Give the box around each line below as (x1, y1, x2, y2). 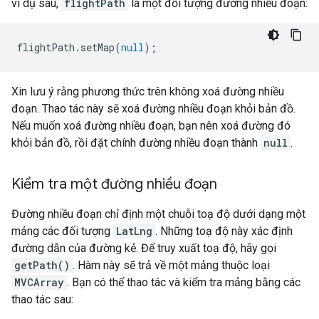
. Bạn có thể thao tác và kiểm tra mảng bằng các (67, 276, 300, 290)
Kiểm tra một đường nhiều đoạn (11, 175, 217, 194)
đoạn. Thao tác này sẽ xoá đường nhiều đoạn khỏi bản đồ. (11, 102, 296, 116)
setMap (80, 41, 115, 55)
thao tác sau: (11, 293, 73, 307)
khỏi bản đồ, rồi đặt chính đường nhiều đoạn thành (11, 136, 261, 150)
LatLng (116, 224, 152, 239)
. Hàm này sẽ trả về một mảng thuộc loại (73, 258, 270, 273)
